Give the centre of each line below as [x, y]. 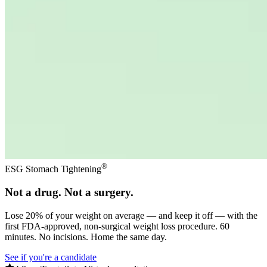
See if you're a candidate [51, 257]
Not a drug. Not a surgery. [69, 192]
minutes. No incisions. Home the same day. [86, 237]
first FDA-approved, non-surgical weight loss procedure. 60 [117, 226]
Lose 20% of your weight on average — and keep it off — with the [131, 215]
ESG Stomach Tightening [53, 169]
